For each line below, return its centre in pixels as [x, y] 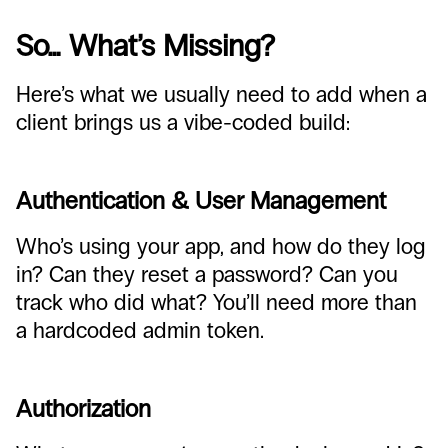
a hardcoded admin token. [140, 330]
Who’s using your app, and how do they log [221, 246]
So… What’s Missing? [145, 46]
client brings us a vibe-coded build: [183, 122]
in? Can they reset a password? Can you [207, 274]
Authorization [83, 408]
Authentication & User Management [201, 200]
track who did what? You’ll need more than [216, 302]
